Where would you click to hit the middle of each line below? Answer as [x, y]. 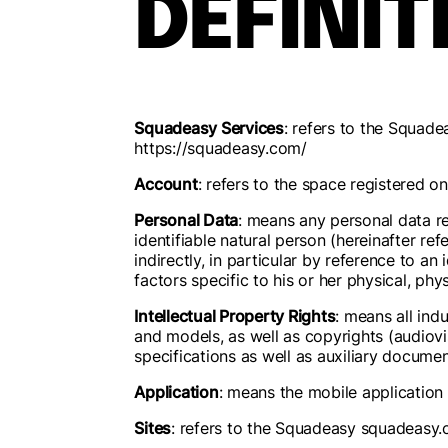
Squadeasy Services [209, 128]
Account [166, 184]
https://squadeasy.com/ [220, 148]
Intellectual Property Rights [235, 316]
